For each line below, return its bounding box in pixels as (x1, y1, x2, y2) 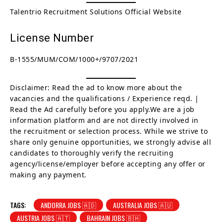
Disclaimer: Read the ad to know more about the (10, 82, 182, 92)
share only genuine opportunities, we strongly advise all (10, 137, 211, 147)
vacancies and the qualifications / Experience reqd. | (10, 93, 199, 103)
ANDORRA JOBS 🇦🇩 (41, 199, 96, 210)
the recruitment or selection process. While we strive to (10, 126, 208, 136)
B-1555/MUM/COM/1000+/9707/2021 (10, 54, 138, 64)
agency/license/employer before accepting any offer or (10, 159, 206, 168)
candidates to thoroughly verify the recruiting (10, 148, 173, 158)
